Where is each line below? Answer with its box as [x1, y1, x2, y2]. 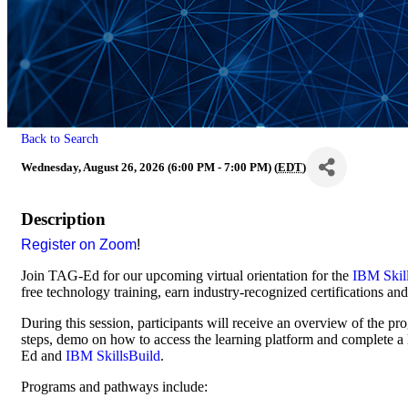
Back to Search [21, 131, 98, 147]
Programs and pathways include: [21, 379, 208, 395]
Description [21, 209, 106, 229]
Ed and [21, 348, 66, 364]
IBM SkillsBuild [66, 348, 160, 364]
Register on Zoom [21, 237, 137, 253]
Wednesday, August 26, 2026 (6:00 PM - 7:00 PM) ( [21, 159, 278, 174]
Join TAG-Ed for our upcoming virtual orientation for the [21, 268, 352, 284]
